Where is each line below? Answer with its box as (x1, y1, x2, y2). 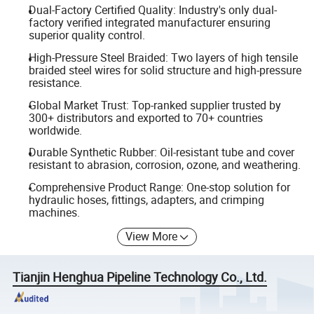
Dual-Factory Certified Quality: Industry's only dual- (28, 2, 277, 18)
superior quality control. (28, 27, 145, 43)
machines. (28, 204, 80, 220)
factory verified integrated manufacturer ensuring (28, 15, 271, 31)
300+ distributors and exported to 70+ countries (28, 109, 263, 125)
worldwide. (28, 122, 82, 138)
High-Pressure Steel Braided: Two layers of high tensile (28, 50, 298, 65)
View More (125, 228, 178, 245)
